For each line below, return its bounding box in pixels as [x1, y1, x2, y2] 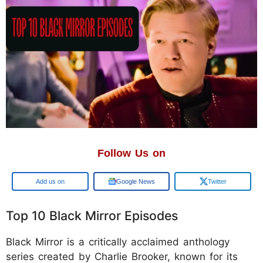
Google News [116, 177, 155, 185]
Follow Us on [97, 147, 166, 159]
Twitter [207, 177, 227, 185]
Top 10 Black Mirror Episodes [6, 207, 178, 223]
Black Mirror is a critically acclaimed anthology [6, 235, 230, 248]
